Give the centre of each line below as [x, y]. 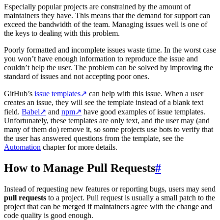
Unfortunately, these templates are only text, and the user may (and [107, 120]
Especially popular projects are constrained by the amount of [97, 6]
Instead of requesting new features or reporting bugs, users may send [110, 189]
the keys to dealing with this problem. [62, 33]
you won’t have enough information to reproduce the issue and [101, 58]
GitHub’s [19, 93]
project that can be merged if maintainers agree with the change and [108, 206]
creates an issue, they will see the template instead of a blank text [104, 102]
